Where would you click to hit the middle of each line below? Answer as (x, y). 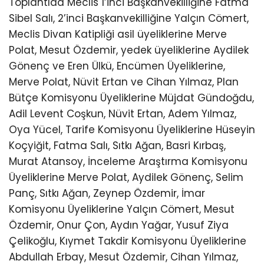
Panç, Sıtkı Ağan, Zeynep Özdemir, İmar (107, 194)
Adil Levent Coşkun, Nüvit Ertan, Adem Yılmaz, (123, 114)
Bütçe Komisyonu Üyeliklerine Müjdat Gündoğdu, (131, 98)
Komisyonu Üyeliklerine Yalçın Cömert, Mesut (122, 209)
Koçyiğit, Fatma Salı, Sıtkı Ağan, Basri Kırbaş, (117, 146)
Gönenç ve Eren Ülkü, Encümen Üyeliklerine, (117, 66)
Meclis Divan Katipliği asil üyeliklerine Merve (118, 34)
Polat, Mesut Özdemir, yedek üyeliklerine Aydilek (129, 50)
